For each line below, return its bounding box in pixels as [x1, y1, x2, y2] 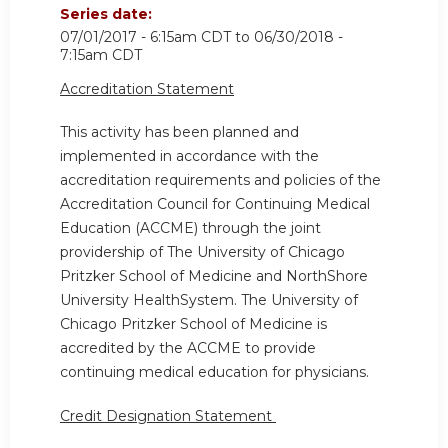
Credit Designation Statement [60, 407, 276, 426]
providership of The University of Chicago [60, 243, 345, 262]
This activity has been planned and [60, 123, 299, 142]
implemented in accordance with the [60, 147, 319, 166]
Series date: [60, 4, 156, 23]
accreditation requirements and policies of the [60, 171, 381, 190]
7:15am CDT [60, 45, 142, 64]
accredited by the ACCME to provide [60, 339, 316, 358]
